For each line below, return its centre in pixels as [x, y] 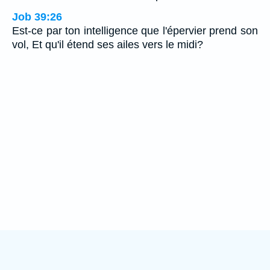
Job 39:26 [37, 17]
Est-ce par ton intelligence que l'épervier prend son [135, 31]
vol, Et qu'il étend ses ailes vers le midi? [108, 45]
